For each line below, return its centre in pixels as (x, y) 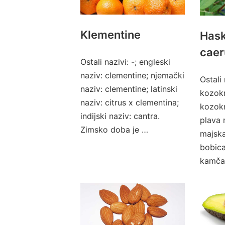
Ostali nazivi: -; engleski (125, 62)
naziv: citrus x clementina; (130, 102)
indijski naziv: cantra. (120, 116)
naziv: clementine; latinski (129, 89)
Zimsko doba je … (114, 130)
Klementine (110, 35)
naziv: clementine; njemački (132, 75)
